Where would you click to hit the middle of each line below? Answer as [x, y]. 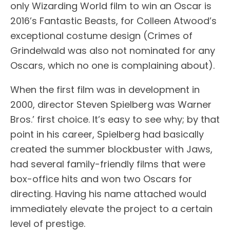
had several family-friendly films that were [108, 164]
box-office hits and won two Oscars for [101, 179]
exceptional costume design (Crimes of [101, 35]
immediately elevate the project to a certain [111, 208]
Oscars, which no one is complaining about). [112, 65]
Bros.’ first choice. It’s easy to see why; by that [115, 119]
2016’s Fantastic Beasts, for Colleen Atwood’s [113, 21]
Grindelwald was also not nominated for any [113, 50]
